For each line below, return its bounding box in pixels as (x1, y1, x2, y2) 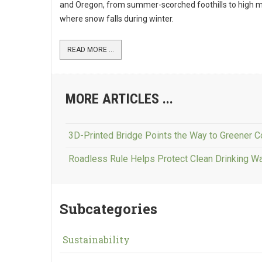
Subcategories (60, 199, 157, 218)
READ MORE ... (67, 46, 114, 54)
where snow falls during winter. (60, 14, 174, 23)
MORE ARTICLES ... (65, 91, 173, 107)
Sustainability (63, 233, 130, 246)
